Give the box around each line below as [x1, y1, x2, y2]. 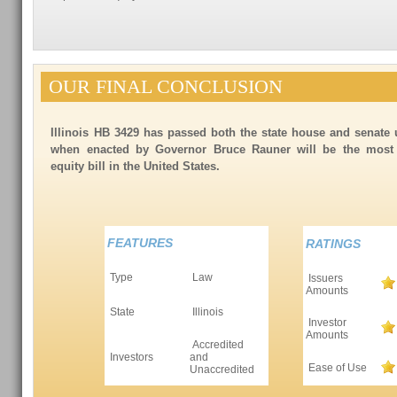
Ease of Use [306, 362, 368, 374]
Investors [107, 351, 154, 363]
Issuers [306, 272, 344, 284]
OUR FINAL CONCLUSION [49, 75, 284, 97]
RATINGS [306, 237, 362, 251]
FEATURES [107, 236, 174, 250]
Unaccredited [190, 363, 255, 376]
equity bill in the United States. [51, 160, 221, 173]
